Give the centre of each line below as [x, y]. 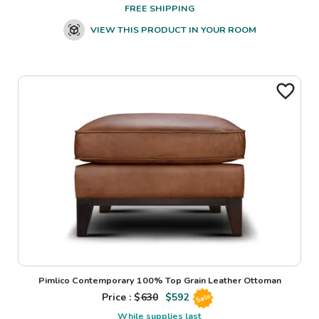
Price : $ [121, 298]
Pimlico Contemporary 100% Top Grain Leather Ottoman [159, 281]
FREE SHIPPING [159, 8]
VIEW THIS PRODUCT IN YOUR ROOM [173, 29]
